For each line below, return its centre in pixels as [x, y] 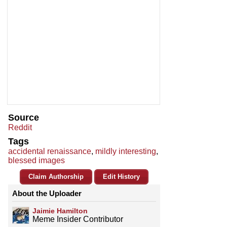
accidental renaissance [50, 152]
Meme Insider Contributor [78, 219]
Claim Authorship [56, 177]
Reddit [20, 128]
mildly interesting [126, 152]
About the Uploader [47, 194]
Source [24, 118]
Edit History [121, 177]
